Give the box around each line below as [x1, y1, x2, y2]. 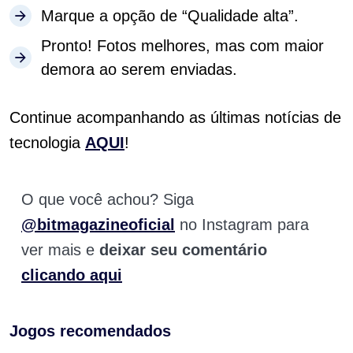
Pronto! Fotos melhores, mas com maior [41, 37, 324, 55]
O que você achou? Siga [21, 191, 194, 209]
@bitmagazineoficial [21, 216, 175, 234]
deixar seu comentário [99, 241, 267, 259]
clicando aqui [21, 266, 122, 284]
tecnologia [9, 134, 85, 152]
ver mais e [21, 241, 99, 259]
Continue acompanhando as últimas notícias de [9, 109, 341, 127]
